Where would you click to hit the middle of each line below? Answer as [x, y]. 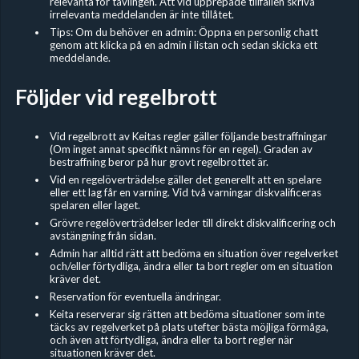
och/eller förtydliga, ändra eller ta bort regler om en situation [191, 266]
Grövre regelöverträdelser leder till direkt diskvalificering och [192, 222]
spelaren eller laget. [95, 205]
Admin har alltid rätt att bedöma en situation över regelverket [194, 253]
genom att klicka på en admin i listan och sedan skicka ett [183, 44]
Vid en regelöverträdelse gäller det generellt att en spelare [185, 179]
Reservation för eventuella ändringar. [135, 296]
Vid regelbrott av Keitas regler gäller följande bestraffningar [188, 136]
